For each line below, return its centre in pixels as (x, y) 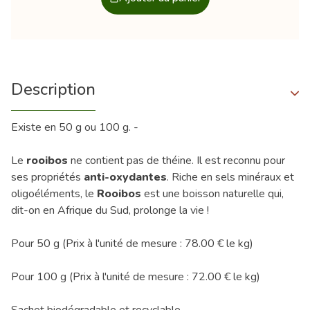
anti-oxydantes (124, 177)
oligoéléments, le (54, 193)
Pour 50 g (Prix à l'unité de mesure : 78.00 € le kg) (132, 243)
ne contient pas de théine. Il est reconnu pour (178, 160)
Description (53, 89)
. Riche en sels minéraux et (230, 177)
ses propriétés (46, 177)
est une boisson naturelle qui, (214, 193)
